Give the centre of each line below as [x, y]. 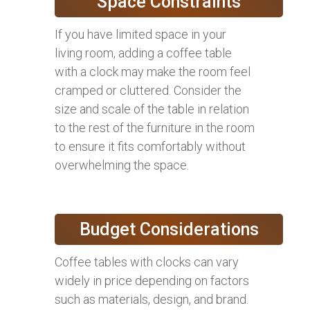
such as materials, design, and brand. [152, 300]
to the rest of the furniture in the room [155, 128]
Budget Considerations [169, 230]
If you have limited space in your [140, 35]
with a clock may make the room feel [153, 72]
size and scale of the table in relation [152, 109]
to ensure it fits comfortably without [150, 147]
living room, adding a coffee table [143, 53]
